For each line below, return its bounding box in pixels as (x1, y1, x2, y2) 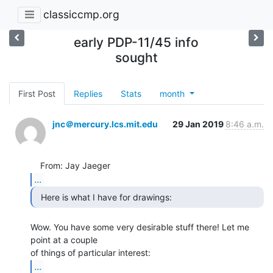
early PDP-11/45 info (74, 34, 199, 50)
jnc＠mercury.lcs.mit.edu (52, 118, 158, 129)
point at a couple (30, 234, 97, 245)
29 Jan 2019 (172, 118, 225, 129)
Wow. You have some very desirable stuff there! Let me (30, 221, 249, 232)
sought (115, 49, 158, 65)
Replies (74, 88, 102, 99)
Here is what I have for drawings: (41, 191, 174, 202)
